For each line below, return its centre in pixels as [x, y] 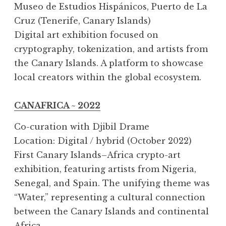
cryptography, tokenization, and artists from [111, 49]
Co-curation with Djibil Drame [82, 127]
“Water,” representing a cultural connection [110, 197]
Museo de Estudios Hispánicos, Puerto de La [111, 7]
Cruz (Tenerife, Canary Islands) [82, 21]
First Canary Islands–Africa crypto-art [97, 155]
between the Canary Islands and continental [111, 212]
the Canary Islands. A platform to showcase [109, 63]
